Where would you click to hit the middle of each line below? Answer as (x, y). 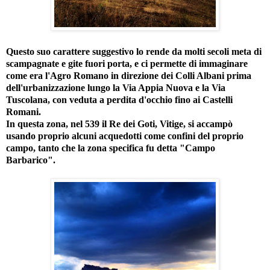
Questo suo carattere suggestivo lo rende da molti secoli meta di (134, 51)
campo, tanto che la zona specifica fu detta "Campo (111, 148)
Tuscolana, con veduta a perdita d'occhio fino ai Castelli (119, 99)
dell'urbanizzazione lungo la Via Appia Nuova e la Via (116, 87)
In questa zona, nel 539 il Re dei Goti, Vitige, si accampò (119, 124)
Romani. (24, 111)
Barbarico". (31, 160)
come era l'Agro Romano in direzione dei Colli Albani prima (129, 75)
